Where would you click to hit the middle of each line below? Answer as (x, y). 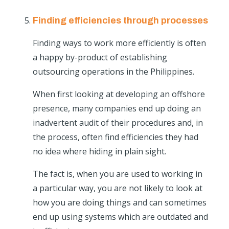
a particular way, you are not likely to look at (118, 188)
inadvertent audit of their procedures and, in (118, 123)
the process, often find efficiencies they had (116, 137)
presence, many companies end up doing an (117, 109)
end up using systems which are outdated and (120, 217)
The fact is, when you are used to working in (118, 174)
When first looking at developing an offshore (119, 94)
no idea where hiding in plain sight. (99, 152)
